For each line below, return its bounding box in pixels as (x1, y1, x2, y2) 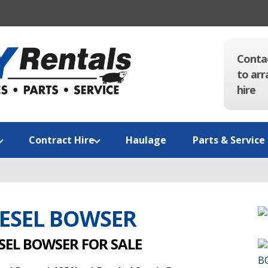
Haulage (125, 133, 166, 147)
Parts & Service (192, 133, 265, 147)
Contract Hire (28, 133, 95, 147)
